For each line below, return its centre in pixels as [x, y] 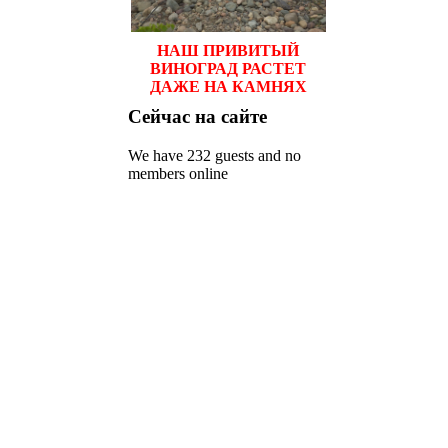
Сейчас [161, 116]
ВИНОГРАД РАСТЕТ [228, 68]
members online [178, 173]
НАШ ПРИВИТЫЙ [228, 50]
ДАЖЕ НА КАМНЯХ [228, 86]
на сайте [231, 116]
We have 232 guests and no [214, 155]
